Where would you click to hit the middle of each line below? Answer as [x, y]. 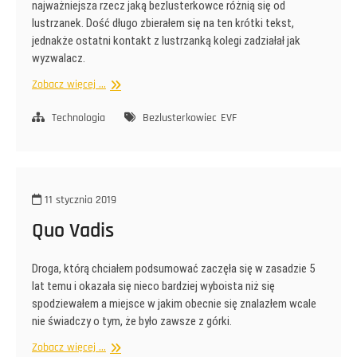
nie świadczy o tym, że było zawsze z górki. [132, 321]
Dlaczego [126, 83]
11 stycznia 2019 [79, 200]
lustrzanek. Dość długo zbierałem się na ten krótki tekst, [163, 23]
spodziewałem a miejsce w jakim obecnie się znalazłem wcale [174, 303]
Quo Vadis [73, 230]
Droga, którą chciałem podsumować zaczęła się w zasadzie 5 [173, 268]
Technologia [78, 118]
